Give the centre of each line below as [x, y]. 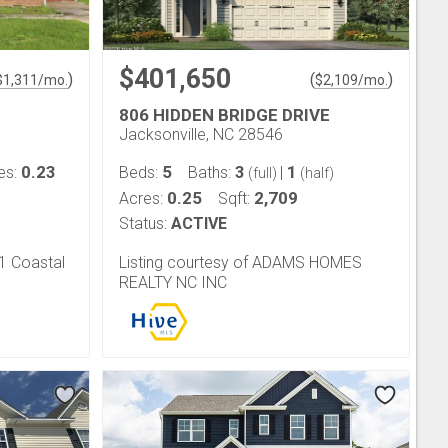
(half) [315, 173]
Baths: [211, 172]
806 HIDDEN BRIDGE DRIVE [224, 115]
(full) [262, 173]
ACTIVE [199, 223]
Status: [143, 223]
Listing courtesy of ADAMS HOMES [240, 262]
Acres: [143, 198]
